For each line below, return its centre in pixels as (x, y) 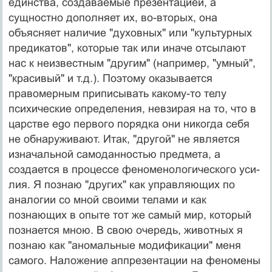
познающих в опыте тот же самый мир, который (130, 215)
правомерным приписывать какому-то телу (117, 93)
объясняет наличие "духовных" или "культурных (130, 32)
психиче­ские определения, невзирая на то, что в (132, 108)
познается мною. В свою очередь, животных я (125, 230)
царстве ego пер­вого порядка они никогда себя (129, 124)
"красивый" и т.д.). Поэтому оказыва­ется (110, 78)
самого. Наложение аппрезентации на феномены (134, 260)
